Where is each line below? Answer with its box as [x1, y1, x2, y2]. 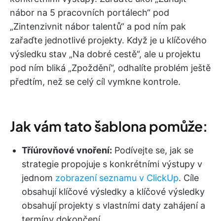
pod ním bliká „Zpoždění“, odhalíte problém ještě [10, 62, 211, 73]
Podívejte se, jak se [112, 145, 193, 155]
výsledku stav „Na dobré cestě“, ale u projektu [10, 48, 200, 59]
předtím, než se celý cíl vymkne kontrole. [10, 76, 181, 87]
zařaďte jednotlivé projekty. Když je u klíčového [10, 35, 207, 45]
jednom [22, 172, 55, 183]
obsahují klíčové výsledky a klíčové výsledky [22, 186, 205, 197]
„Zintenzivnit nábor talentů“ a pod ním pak [10, 21, 186, 32]
